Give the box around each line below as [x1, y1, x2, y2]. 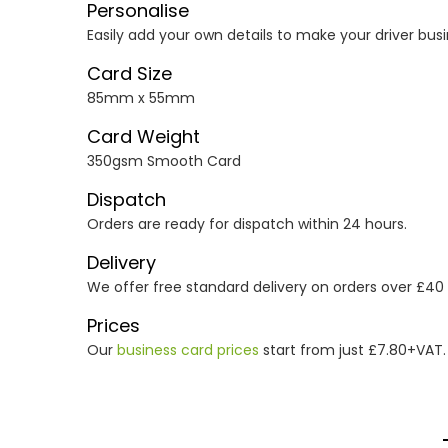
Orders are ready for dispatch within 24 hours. [87, 214, 407, 234]
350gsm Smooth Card [87, 151, 241, 171]
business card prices [117, 340, 259, 360]
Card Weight [87, 124, 200, 149]
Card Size [87, 61, 172, 86]
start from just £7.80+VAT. [259, 340, 446, 360]
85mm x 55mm [87, 88, 195, 108]
